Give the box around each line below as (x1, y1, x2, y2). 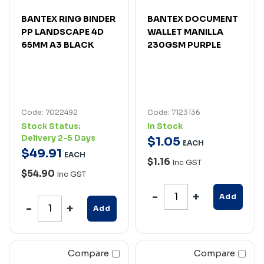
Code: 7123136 (147, 107, 200, 117)
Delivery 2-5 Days (21, 133, 95, 143)
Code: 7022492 (21, 107, 78, 117)
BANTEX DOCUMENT (147, 13, 238, 24)
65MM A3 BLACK (21, 39, 94, 50)
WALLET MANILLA (147, 26, 223, 37)
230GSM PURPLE (147, 39, 221, 50)
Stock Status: (21, 121, 81, 131)
